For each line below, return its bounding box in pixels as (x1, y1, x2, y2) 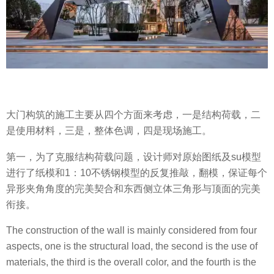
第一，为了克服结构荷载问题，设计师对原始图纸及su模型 (6, 151, 261, 162)
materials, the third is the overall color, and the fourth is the (6, 256, 256, 267)
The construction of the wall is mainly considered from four (6, 224, 257, 235)
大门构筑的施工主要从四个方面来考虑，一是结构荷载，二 (6, 109, 261, 120)
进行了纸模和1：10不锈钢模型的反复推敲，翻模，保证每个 (6, 167, 267, 178)
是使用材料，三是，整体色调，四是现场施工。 (6, 125, 212, 136)
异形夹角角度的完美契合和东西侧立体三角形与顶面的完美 (6, 183, 261, 194)
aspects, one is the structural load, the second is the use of (6, 240, 257, 251)
